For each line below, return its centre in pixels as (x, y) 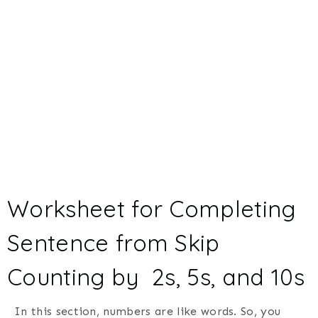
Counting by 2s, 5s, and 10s (156, 276)
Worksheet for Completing (152, 208)
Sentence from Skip (114, 242)
